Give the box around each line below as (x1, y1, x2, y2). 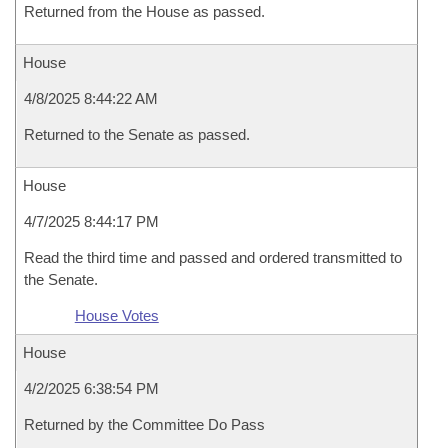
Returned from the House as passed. (24, 3, 265, 20)
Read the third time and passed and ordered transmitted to (24, 249, 402, 266)
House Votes (74, 307, 159, 324)
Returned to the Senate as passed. (24, 126, 250, 143)
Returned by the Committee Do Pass (24, 416, 265, 433)
